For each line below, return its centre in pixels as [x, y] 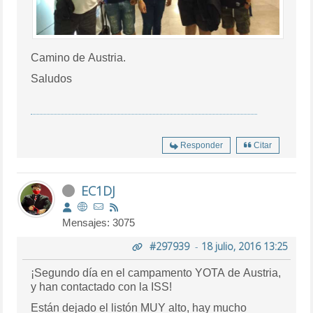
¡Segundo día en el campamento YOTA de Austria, [156, 273]
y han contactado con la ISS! [102, 287]
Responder [201, 146]
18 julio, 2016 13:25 [244, 247]
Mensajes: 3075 [99, 223]
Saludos [52, 79]
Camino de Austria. [79, 58]
